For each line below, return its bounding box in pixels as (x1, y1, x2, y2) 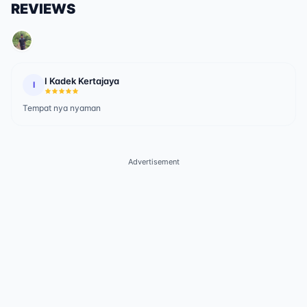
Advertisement (127, 157, 180, 167)
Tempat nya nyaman (23, 103, 101, 113)
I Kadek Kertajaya (45, 75, 119, 86)
